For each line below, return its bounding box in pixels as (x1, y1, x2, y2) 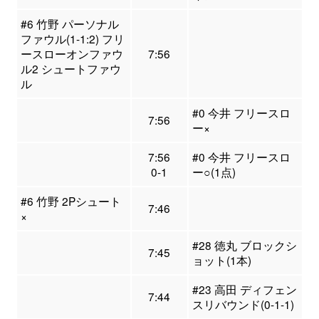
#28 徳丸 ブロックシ (192, 237, 297, 253)
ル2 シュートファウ (20, 61, 121, 77)
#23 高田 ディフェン (192, 281, 297, 298)
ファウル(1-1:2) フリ (20, 31, 125, 47)
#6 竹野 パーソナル (20, 16, 119, 32)
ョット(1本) (192, 252, 251, 268)
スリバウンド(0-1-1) (192, 296, 294, 313)
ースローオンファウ (20, 46, 123, 62)
